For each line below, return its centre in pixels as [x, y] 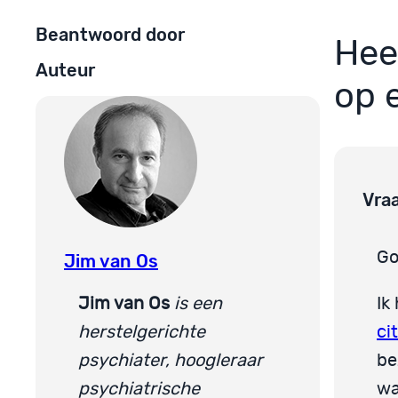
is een [198, 303]
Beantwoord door [110, 34]
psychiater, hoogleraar [171, 360]
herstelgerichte [142, 332]
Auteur [65, 71]
